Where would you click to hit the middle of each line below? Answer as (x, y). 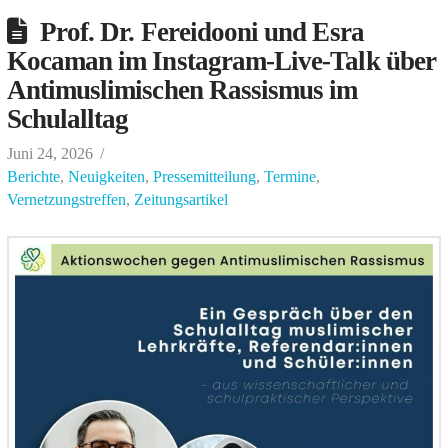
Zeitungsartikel (180, 199)
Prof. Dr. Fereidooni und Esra (201, 31)
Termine (289, 176)
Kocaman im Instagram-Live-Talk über (221, 60)
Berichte (33, 176)
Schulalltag (67, 118)
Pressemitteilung (204, 176)
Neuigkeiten (106, 176)
